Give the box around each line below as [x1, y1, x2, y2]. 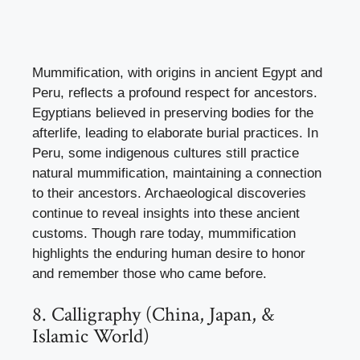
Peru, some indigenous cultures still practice [32, 145, 299, 161]
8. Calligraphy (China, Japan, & [32, 301, 274, 329]
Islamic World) [32, 323, 149, 350]
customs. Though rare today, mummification [32, 225, 296, 241]
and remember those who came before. [32, 265, 267, 281]
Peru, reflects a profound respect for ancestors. [32, 84, 317, 100]
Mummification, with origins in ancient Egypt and [32, 64, 322, 80]
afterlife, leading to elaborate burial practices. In [32, 125, 318, 141]
